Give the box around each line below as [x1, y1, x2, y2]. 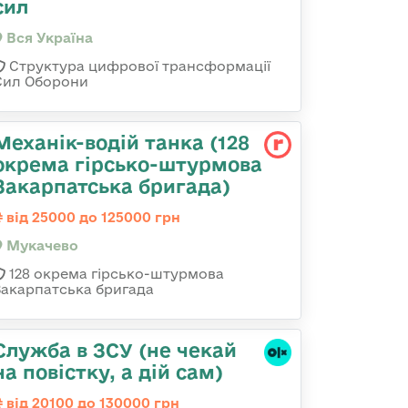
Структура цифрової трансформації [5, 58, 270, 74]
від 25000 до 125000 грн [3, 209, 180, 225]
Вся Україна [3, 30, 93, 46]
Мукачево [3, 238, 78, 253]
